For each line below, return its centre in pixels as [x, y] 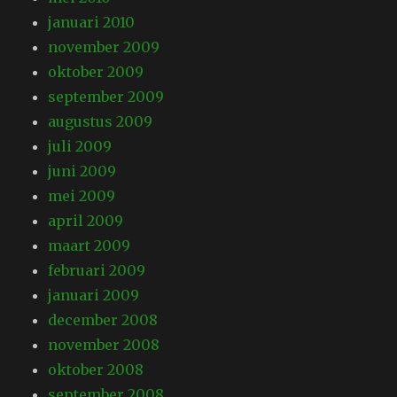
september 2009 [106, 97]
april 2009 [86, 221]
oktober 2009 [96, 72]
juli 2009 [80, 147]
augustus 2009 [101, 122]
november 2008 [104, 345]
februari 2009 [97, 271]
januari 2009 [94, 296]
